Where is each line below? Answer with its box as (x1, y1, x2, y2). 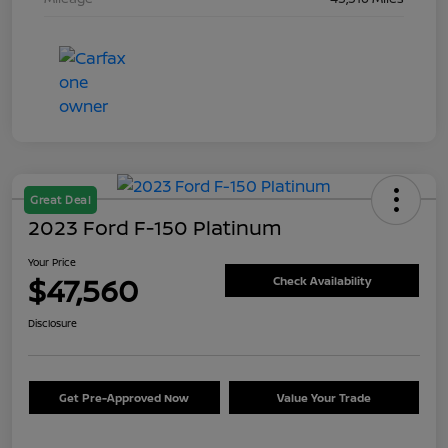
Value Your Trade (276, 389, 371, 405)
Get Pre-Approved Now (59, 389, 190, 405)
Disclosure (28, 315, 77, 330)
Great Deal (30, 191, 91, 207)
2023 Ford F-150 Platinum (28, 213, 282, 241)
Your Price (28, 254, 76, 269)
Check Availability (273, 273, 371, 289)
